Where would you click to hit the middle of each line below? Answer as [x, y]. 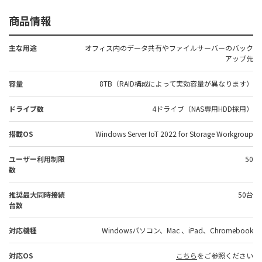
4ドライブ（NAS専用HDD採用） [203, 108]
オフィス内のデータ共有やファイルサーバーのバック [169, 48]
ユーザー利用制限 [37, 159]
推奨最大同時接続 [37, 194]
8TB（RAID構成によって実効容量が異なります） [176, 83]
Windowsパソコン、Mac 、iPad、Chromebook [177, 230]
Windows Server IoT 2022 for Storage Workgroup [174, 134]
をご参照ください [225, 255]
